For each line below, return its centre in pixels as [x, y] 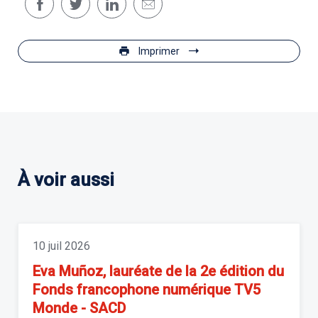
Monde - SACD [79, 308]
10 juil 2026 [61, 246]
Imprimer [159, 51]
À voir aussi [66, 180]
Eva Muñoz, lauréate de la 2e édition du [158, 271]
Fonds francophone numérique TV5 [147, 290]
